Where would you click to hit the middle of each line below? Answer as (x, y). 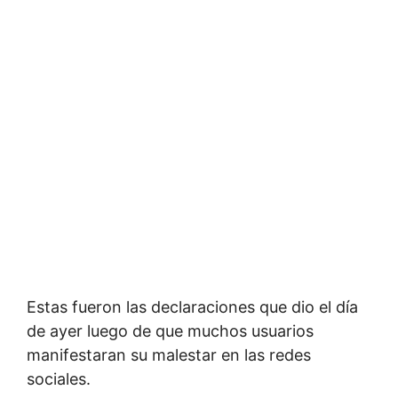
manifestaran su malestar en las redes (169, 355)
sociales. (59, 379)
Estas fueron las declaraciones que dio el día (192, 307)
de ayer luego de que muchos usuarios (170, 331)
